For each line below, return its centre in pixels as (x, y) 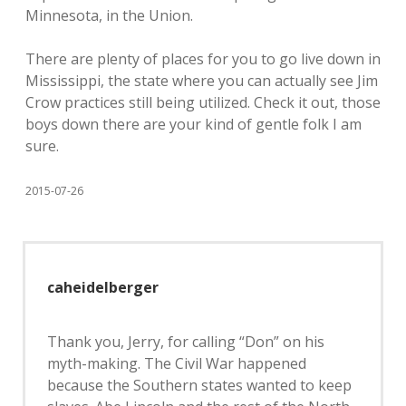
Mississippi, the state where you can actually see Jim (202, 81)
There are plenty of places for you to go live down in (203, 59)
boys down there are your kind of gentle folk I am (193, 124)
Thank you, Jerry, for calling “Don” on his (186, 342)
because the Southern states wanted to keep (199, 385)
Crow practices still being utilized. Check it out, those (203, 102)
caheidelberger (103, 287)
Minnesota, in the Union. (109, 15)
